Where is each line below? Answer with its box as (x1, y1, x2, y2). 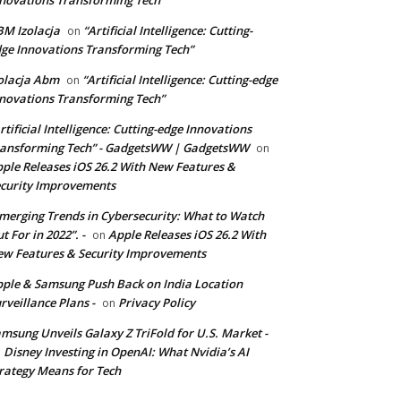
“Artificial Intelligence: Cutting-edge (82, 72, 277, 88)
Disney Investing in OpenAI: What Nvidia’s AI (4, 344, 249, 360)
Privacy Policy (118, 294, 195, 311)
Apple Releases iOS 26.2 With (108, 226, 266, 243)
